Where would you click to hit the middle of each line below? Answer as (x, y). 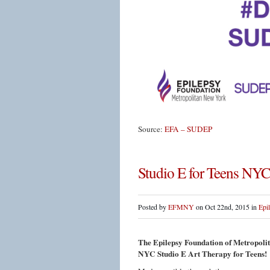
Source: (151, 129)
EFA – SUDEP (188, 129)
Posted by (153, 207)
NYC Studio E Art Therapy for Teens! (202, 254)
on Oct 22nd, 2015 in (226, 207)
